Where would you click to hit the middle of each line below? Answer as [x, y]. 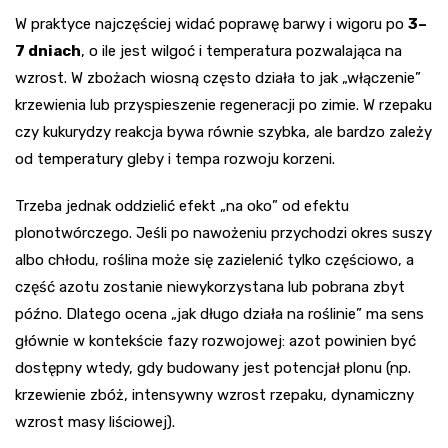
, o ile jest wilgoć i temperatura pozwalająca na [241, 51]
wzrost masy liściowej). [95, 422]
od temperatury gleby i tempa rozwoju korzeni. [175, 159]
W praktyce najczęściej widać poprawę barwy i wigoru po [211, 24]
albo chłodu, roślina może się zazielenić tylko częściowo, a [214, 260]
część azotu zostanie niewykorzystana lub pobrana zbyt [210, 287]
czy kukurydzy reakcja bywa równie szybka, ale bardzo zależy [223, 132]
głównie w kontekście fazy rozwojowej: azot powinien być [215, 341]
